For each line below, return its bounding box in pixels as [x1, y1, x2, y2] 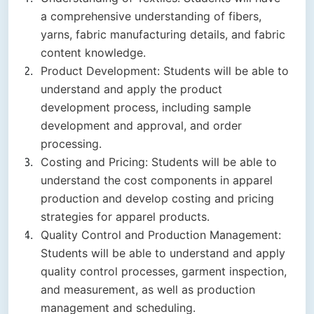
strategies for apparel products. [41, 210, 210, 224]
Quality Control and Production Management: [41, 228, 281, 243]
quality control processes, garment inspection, [41, 264, 287, 279]
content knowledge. [41, 46, 146, 60]
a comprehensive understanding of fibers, [41, 9, 261, 24]
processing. [41, 137, 102, 151]
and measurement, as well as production [41, 282, 255, 297]
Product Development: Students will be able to [41, 64, 289, 78]
